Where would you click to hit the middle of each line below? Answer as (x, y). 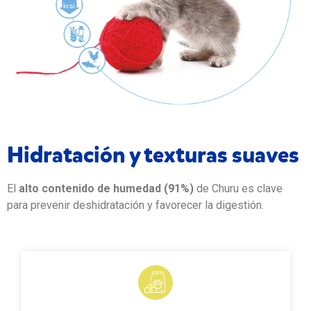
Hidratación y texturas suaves (153, 155)
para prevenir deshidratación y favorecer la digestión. (135, 205)
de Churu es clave (238, 188)
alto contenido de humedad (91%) (106, 188)
